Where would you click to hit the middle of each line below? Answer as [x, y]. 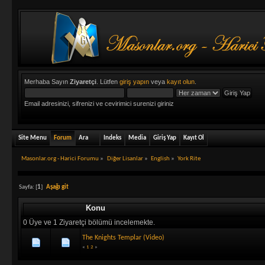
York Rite [189, 159]
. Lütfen [108, 82]
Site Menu [33, 138]
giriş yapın [135, 82]
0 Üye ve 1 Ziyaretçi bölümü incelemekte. [89, 222]
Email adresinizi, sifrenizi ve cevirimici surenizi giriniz [99, 104]
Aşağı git [58, 187]
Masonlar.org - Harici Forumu [60, 159]
